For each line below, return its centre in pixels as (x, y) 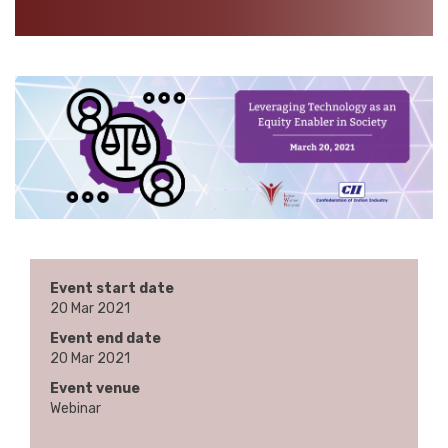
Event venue (95, 389)
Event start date (112, 289)
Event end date (105, 339)
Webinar (75, 409)
